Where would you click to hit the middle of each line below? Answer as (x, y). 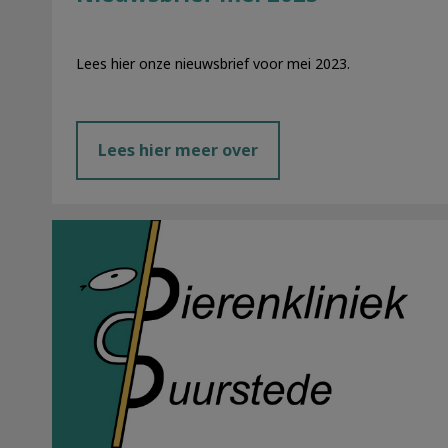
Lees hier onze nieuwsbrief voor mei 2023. (213, 64)
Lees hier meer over (178, 149)
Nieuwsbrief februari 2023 (153, 228)
